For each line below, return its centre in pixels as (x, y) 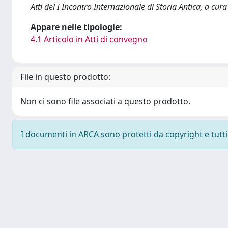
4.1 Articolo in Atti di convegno (89, 39)
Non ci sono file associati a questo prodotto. (105, 101)
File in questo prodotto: (65, 77)
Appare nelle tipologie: (76, 27)
